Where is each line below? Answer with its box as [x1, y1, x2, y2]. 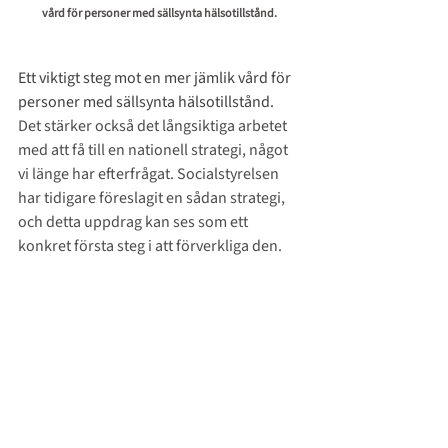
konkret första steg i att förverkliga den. [18, 234, 282, 257]
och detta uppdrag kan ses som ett [18, 210, 251, 233]
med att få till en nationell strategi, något [18, 138, 291, 161]
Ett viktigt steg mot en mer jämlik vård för [18, 66, 294, 89]
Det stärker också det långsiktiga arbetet [18, 114, 290, 137]
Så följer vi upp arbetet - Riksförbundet [18, 378, 281, 401]
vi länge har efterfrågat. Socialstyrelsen [18, 162, 282, 185]
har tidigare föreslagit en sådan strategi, [18, 186, 288, 209]
